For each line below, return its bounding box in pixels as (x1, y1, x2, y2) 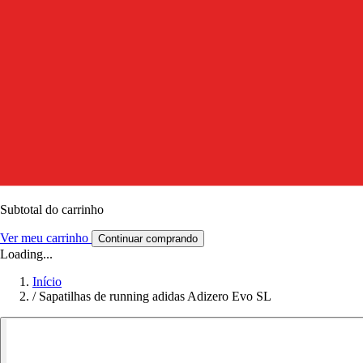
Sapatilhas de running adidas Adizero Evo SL (39, 288, 271, 303)
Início (32, 274, 62, 288)
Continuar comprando (98, 232, 198, 245)
